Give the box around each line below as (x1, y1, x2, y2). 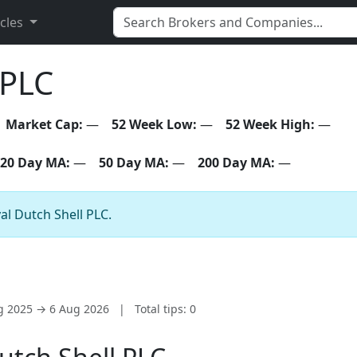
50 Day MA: (99, 154, 169, 171)
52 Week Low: (112, 116, 197, 133)
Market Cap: (6, 116, 83, 133)
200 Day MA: (198, 154, 275, 171)
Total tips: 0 (135, 300, 196, 316)
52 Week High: (226, 116, 315, 133)
